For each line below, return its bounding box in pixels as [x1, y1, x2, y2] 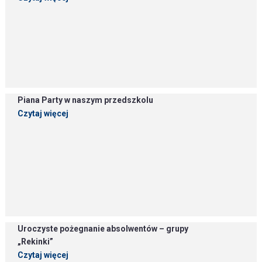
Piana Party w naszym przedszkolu [18, 95, 154, 105]
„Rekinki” [18, 237, 54, 246]
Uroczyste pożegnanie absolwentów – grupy [18, 224, 189, 233]
